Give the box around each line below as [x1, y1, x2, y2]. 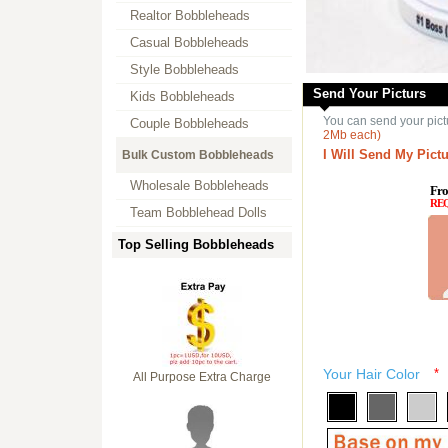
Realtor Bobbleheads [130, 8, 250, 23]
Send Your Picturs [313, 86, 426, 101]
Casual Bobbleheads [130, 35, 249, 50]
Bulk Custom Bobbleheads [122, 148, 274, 162]
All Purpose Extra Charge [133, 370, 271, 384]
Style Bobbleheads [130, 62, 239, 77]
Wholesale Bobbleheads [130, 178, 269, 193]
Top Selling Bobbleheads [118, 237, 274, 252]
